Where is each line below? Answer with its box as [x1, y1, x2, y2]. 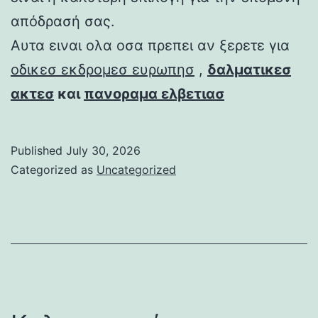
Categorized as [11, 162, 97, 177]
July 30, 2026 [66, 143, 141, 158]
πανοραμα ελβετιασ [84, 84, 224, 102]
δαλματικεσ [207, 60, 291, 78]
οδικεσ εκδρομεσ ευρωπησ [11, 60, 194, 78]
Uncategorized [97, 162, 176, 177]
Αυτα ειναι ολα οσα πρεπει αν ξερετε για [11, 36, 290, 54]
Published [11, 143, 66, 158]
